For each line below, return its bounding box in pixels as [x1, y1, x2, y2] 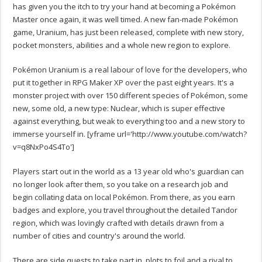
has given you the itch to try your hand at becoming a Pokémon [13, 1, 236, 12]
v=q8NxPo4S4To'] [13, 142, 75, 153]
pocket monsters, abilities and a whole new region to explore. [13, 40, 231, 51]
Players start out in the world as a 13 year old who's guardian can [13, 166, 244, 177]
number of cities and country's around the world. [13, 230, 186, 242]
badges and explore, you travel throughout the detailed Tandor [13, 205, 238, 216]
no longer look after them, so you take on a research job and [13, 179, 229, 190]
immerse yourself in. [13, 129, 86, 140]
